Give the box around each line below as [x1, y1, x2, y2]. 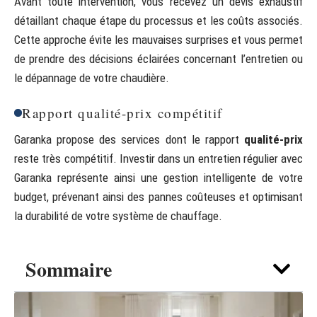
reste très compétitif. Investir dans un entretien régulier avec [14, 151, 303, 166]
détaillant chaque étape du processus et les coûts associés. [14, 13, 303, 28]
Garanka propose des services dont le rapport [14, 132, 244, 146]
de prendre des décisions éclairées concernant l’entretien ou [14, 51, 303, 66]
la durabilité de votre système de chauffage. [14, 208, 222, 223]
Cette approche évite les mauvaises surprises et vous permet [14, 32, 303, 47]
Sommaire [25, 254, 112, 284]
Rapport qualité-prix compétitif [22, 103, 223, 122]
